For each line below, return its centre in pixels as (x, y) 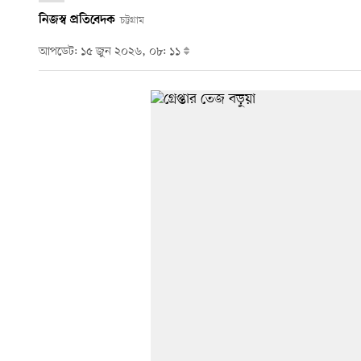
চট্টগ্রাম (132, 20)
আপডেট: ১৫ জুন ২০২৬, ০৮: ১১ (111, 52)
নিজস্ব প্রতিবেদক (77, 20)
